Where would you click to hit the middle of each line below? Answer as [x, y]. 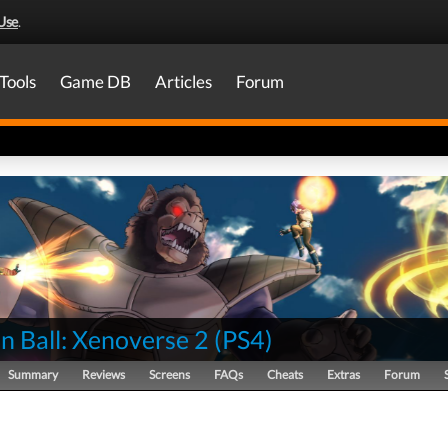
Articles [183, 81]
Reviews [103, 374]
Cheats [285, 374]
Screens [169, 374]
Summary [33, 374]
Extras [343, 374]
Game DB [95, 81]
